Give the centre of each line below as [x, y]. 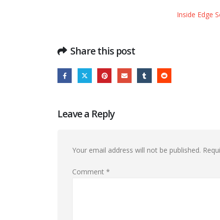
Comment [89, 172]
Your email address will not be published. [137, 150]
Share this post [103, 51]
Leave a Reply [86, 114]
